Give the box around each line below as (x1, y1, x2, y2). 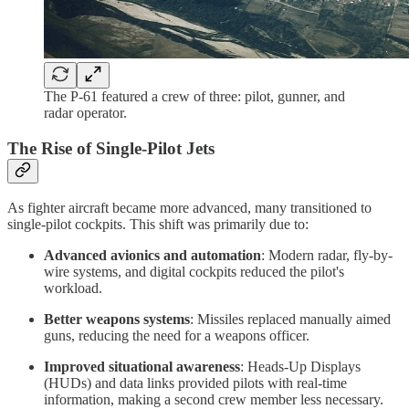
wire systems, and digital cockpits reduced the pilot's (44, 264, 344, 280)
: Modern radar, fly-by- (261, 247, 393, 264)
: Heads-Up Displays (240, 359, 361, 375)
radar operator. (44, 104, 127, 121)
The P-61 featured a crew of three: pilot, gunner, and (44, 88, 345, 104)
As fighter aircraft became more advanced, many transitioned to (7, 200, 372, 216)
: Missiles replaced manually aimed (190, 311, 391, 328)
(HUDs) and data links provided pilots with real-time (44, 375, 347, 392)
